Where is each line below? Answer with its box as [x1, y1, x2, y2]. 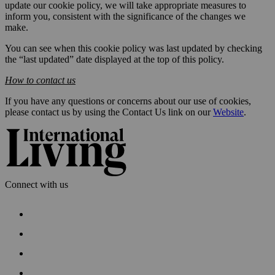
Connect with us [5, 179, 68, 190]
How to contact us [5, 75, 76, 86]
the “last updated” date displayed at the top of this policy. [5, 54, 224, 65]
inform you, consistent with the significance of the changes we [5, 11, 246, 22]
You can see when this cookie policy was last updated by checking [5, 43, 262, 54]
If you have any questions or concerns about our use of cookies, [5, 96, 251, 107]
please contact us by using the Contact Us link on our [5, 107, 213, 118]
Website [213, 107, 244, 118]
